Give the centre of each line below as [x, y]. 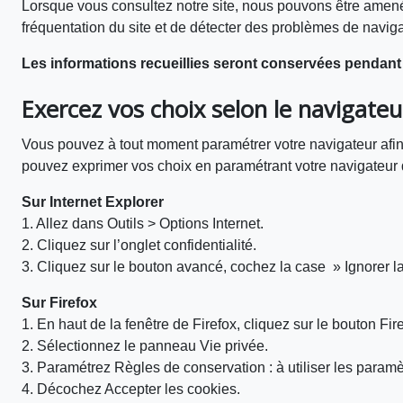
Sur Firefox [59, 303]
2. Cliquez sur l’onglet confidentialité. [139, 245]
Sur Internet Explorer [93, 202]
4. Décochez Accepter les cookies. [131, 389]
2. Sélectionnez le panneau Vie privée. [145, 346]
